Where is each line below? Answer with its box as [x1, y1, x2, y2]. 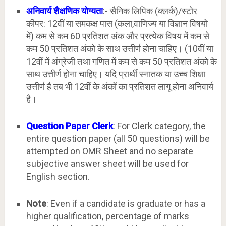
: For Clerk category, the [112, 121, 206, 132]
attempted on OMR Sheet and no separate [26, 146, 193, 157]
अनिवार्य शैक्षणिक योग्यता [26, 6, 103, 17]
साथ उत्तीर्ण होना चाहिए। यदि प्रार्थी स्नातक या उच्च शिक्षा [26, 69, 205, 80]
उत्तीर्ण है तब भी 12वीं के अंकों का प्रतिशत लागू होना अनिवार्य [26, 81, 213, 92]
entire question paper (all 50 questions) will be [26, 133, 210, 144]
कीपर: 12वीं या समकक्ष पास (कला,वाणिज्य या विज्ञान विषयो [26, 18, 208, 29]
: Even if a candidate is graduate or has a [46, 198, 205, 209]
